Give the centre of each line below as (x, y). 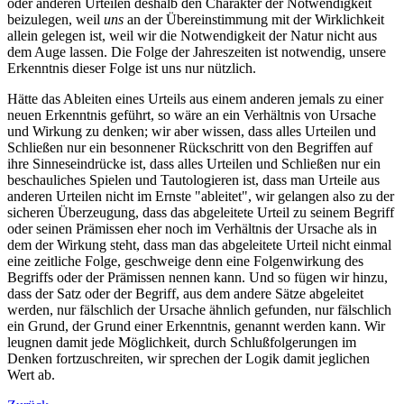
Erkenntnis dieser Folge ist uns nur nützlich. (132, 68)
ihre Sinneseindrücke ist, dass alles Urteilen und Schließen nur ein (194, 163)
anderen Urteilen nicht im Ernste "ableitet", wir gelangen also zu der (201, 196)
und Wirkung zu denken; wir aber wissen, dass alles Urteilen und (192, 131)
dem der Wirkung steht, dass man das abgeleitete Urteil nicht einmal (199, 244)
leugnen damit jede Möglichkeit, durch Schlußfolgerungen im (182, 342)
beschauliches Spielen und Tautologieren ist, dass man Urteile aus (193, 179)
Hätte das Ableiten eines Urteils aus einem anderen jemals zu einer (195, 98)
